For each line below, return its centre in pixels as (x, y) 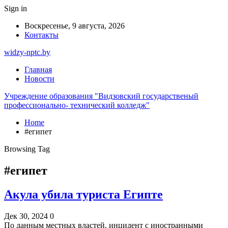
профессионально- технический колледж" (77, 105)
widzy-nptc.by (27, 52)
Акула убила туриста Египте (83, 194)
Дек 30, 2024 (26, 216)
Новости (39, 79)
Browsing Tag (27, 149)
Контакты (41, 35)
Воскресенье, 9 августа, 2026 (75, 26)
